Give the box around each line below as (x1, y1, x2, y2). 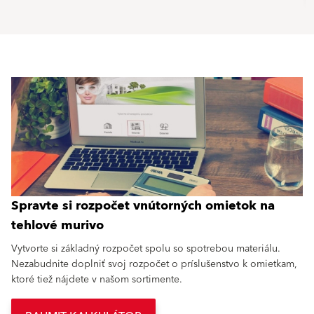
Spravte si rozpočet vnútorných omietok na (11, 195, 275, 217)
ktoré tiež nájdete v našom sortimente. (11, 271, 185, 289)
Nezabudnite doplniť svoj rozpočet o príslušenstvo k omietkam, (11, 256, 297, 273)
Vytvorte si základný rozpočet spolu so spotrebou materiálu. (11, 240, 280, 258)
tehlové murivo (11, 214, 104, 237)
